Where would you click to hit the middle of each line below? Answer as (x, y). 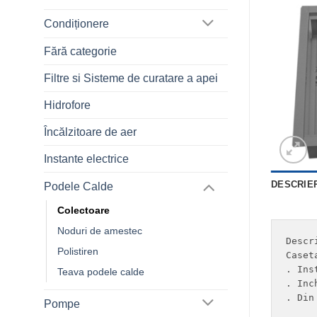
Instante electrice (86, 159)
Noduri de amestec (100, 230)
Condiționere (76, 24)
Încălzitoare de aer (90, 132)
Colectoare (83, 210)
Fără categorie (80, 52)
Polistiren (78, 251)
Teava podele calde (101, 271)
